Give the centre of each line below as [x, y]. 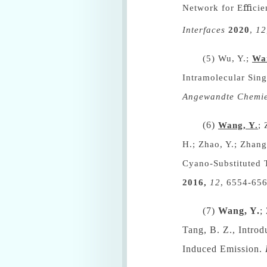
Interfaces [204, 30]
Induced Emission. [224, 249]
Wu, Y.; [235, 58]
